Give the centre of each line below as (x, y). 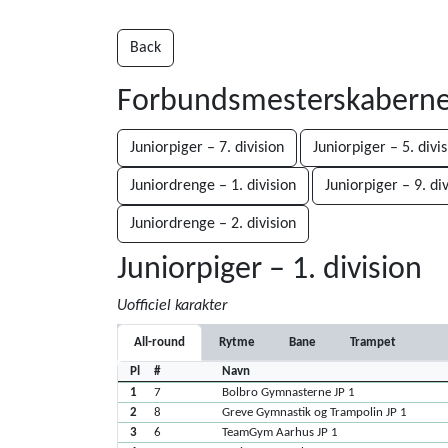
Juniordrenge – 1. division (213, 186)
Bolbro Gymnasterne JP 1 (289, 392)
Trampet (373, 342)
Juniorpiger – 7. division (207, 148)
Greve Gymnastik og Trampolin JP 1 (315, 412)
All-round (159, 342)
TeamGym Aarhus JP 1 (280, 432)
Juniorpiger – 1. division (269, 270)
